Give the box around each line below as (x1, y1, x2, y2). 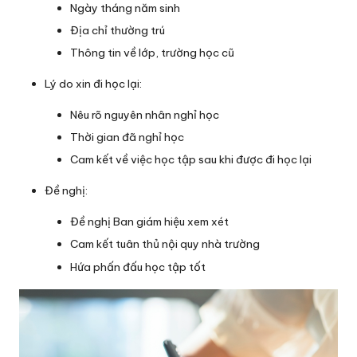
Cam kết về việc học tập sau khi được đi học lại (70, 152, 312, 167)
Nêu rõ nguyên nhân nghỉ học (70, 108, 219, 123)
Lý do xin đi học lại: (45, 76, 142, 92)
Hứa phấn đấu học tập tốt (70, 259, 206, 274)
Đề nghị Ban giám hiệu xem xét (70, 214, 229, 229)
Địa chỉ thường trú (70, 22, 165, 37)
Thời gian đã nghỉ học (70, 130, 184, 145)
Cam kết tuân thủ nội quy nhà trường (70, 237, 260, 252)
